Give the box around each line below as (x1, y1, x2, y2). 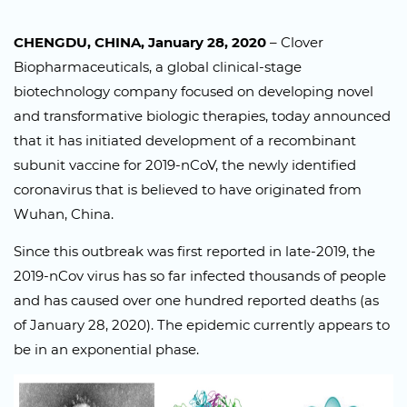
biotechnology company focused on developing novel (14, 83, 373, 100)
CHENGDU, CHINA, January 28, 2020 (14, 34, 266, 51)
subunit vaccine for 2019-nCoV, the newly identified (14, 156, 356, 174)
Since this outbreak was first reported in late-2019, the (14, 243, 375, 260)
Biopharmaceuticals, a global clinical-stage (14, 58, 302, 75)
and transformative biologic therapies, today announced (14, 107, 391, 124)
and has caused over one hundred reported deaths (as (14, 292, 379, 309)
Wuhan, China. (14, 205, 114, 223)
